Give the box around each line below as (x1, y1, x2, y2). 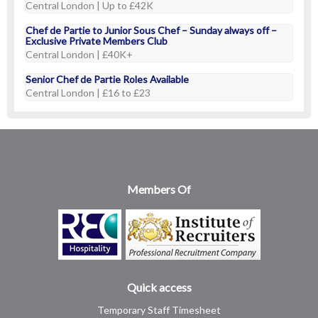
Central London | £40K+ (26, 48, 133, 60)
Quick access (126, 280, 192, 294)
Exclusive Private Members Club (26, 35, 168, 47)
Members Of (127, 182, 191, 196)
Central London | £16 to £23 (26, 87, 150, 99)
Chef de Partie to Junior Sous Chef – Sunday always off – (26, 24, 277, 36)
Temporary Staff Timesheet (97, 304, 221, 316)
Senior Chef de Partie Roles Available (26, 73, 189, 85)
